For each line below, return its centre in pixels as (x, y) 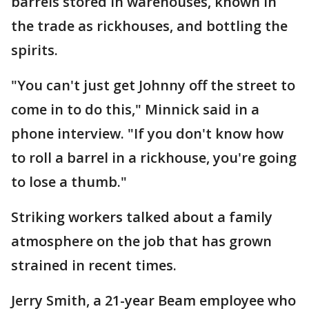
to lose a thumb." (69, 182)
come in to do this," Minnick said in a (135, 110)
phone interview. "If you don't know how (147, 134)
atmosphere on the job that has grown (141, 241)
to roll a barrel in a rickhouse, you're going (154, 158)
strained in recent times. (94, 266)
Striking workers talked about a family (142, 217)
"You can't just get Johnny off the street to (153, 86)
